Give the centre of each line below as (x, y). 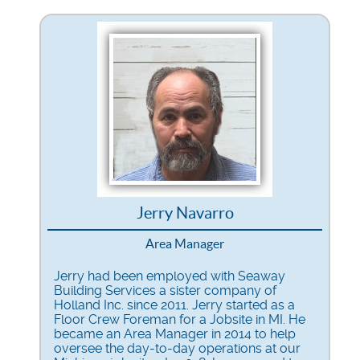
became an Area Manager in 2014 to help (175, 333)
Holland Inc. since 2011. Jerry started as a (174, 305)
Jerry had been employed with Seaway (170, 276)
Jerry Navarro (185, 213)
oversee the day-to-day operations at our (177, 348)
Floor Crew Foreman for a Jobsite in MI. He (180, 319)
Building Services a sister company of (165, 290)
